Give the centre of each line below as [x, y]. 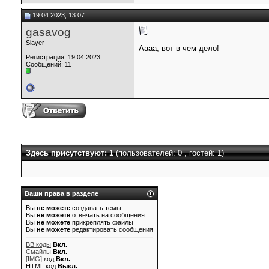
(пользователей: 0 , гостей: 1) [170, 153]
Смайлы [38, 252]
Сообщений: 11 [49, 64]
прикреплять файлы [102, 222]
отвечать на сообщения [107, 215]
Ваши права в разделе [62, 193]
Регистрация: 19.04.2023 [63, 57]
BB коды [38, 244]
